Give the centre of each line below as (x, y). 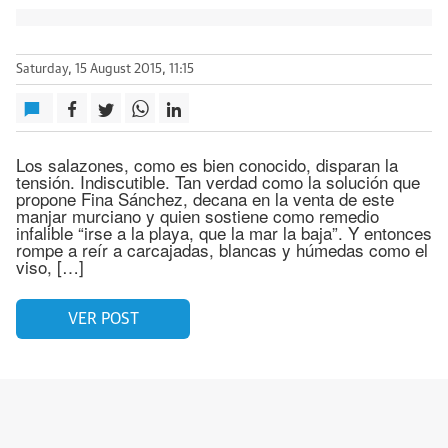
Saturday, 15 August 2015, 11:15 (105, 69)
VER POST (103, 318)
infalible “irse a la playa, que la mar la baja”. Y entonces (224, 232)
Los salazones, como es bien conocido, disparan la (207, 164)
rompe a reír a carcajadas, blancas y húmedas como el (222, 249)
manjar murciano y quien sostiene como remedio (197, 215)
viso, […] (50, 266)
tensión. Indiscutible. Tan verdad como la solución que (218, 181)
